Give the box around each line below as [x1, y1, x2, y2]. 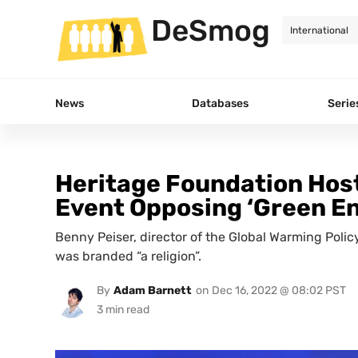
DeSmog [151, 13, 270, 48]
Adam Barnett [113, 284, 192, 298]
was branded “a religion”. [55, 248, 201, 264]
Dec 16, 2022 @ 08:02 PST [211, 284, 346, 298]
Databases [192, 96, 249, 110]
